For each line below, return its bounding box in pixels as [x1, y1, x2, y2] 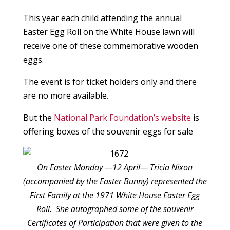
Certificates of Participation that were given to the [27, 217, 203, 229]
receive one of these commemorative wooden [23, 40, 198, 52]
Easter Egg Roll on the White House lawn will [23, 26, 195, 38]
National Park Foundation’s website [53, 112, 193, 124]
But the [23, 112, 54, 124]
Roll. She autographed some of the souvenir [36, 203, 194, 215]
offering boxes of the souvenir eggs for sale [23, 126, 193, 138]
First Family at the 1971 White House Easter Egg [30, 189, 200, 201]
